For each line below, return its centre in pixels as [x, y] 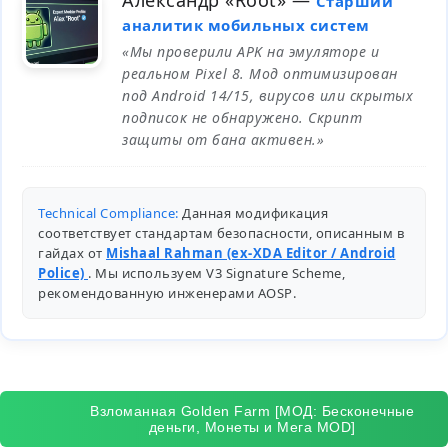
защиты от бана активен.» [223, 139]
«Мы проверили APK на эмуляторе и [250, 51]
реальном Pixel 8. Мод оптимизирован [260, 73]
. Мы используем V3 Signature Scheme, [216, 273]
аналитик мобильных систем [246, 25]
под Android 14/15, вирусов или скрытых [267, 95]
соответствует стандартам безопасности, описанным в [221, 233]
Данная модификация [253, 213]
